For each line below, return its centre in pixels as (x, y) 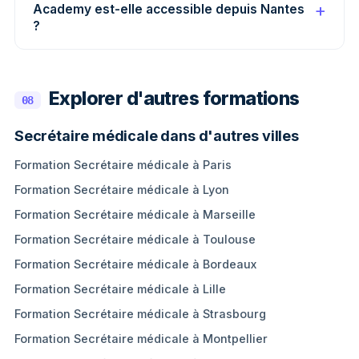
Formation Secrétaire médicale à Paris (123, 165)
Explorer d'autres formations (174, 99)
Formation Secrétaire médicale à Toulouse (135, 239)
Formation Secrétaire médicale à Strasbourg (140, 314)
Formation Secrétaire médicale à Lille (120, 289)
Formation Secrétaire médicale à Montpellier (141, 339)
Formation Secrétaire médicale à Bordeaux (135, 264)
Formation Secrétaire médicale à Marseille (135, 214)
